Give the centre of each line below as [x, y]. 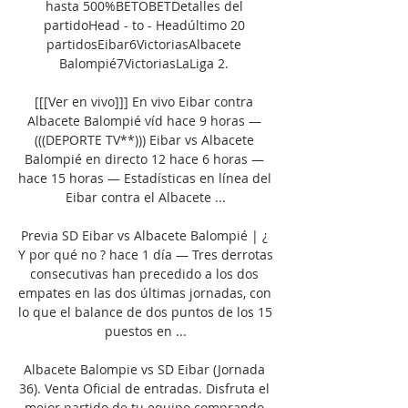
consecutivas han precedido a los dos [144, 273]
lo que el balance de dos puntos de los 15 [145, 311]
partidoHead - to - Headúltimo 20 [144, 25]
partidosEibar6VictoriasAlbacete [144, 44]
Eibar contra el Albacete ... [146, 197]
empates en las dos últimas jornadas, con [145, 292]
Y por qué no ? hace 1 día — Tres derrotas [146, 254]
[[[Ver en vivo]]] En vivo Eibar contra [144, 101]
